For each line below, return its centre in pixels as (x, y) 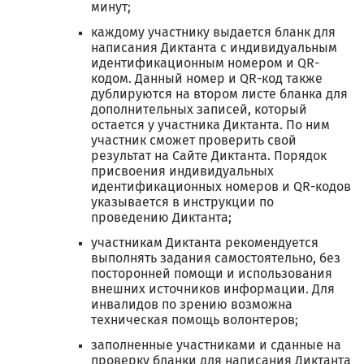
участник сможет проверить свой (194, 141)
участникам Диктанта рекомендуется (205, 243)
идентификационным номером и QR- (205, 63)
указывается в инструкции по (182, 202)
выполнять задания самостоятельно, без (216, 258)
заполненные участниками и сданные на (216, 345)
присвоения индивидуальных (182, 171)
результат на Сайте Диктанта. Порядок (209, 156)
